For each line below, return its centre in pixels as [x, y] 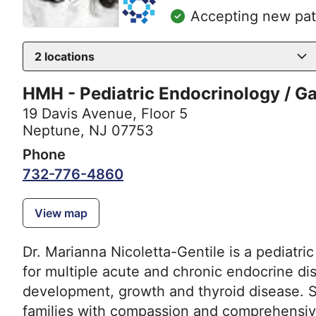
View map [61, 213]
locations [68, 57]
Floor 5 [164, 114]
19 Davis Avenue [78, 114]
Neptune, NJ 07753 [88, 131]
